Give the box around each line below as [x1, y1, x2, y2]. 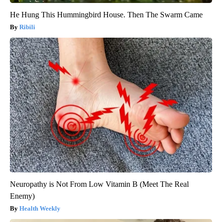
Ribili [19, 23, 35, 31]
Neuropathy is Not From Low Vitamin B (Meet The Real [10, 180, 189, 189]
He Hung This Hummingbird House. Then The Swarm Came [10, 10, 203, 19]
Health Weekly [19, 205, 60, 213]
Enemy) [10, 192, 35, 201]
